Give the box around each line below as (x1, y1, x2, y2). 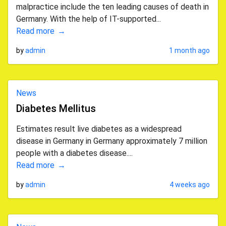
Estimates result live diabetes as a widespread (16, 124, 182, 134)
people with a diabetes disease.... (16, 148, 133, 158)
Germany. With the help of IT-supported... (16, 14, 161, 24)
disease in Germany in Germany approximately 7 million (16, 136, 207, 146)
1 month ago (169, 46, 210, 54)
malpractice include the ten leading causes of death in (16, 2, 209, 12)
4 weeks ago (169, 181, 210, 189)
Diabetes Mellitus (16, 102, 96, 115)
